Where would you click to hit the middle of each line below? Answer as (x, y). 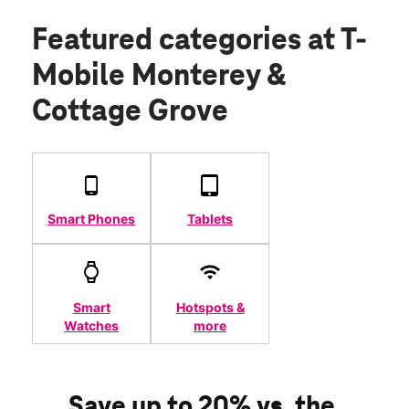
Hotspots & (210, 307)
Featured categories (170, 42)
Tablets (210, 218)
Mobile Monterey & (159, 77)
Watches (91, 325)
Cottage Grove (130, 113)
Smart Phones (91, 218)
